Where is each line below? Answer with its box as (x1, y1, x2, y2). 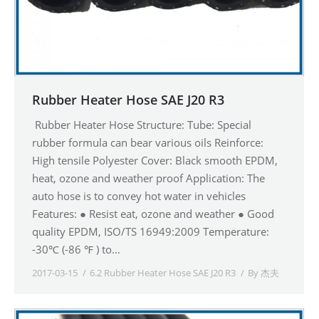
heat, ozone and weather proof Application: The (32, 170, 265, 185)
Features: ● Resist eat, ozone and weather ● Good (32, 206, 274, 221)
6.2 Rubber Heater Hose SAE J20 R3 (90, 266, 236, 279)
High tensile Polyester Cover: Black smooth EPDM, (32, 152, 278, 167)
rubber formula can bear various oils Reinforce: (32, 135, 263, 150)
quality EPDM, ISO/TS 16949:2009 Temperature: (32, 224, 269, 239)
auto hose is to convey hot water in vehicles (32, 188, 246, 203)
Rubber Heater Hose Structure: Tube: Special (32, 117, 251, 132)
